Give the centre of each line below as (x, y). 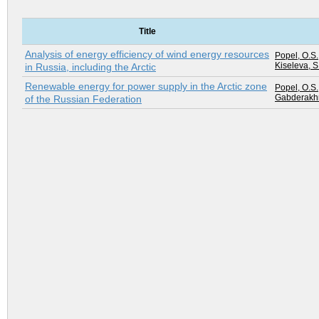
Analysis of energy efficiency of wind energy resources (147, 54)
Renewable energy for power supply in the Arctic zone (146, 87)
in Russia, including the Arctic (90, 67)
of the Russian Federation (83, 99)
